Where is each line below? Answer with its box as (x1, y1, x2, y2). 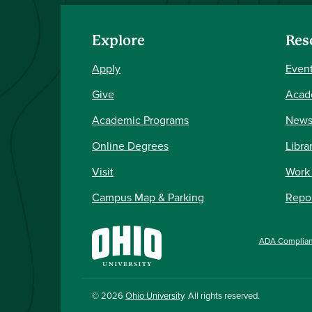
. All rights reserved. (184, 288, 260, 302)
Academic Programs (92, 112, 189, 127)
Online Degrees (92, 138, 169, 153)
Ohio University (125, 288, 184, 302)
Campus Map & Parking (92, 189, 204, 205)
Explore (92, 33, 145, 49)
